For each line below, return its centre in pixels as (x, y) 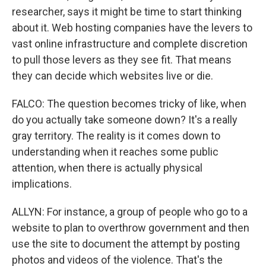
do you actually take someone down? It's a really (125, 120)
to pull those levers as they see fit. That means (122, 60)
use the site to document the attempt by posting (126, 244)
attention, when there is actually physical (107, 168)
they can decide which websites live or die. (113, 76)
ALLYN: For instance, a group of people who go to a (130, 212)
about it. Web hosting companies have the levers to (132, 28)
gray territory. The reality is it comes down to (116, 136)
